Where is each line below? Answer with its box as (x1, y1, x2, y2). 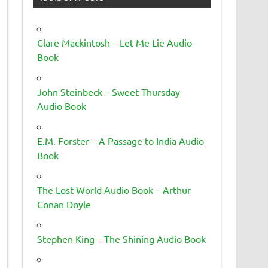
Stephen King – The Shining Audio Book (37, 232, 206, 245)
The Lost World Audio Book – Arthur (37, 183, 191, 196)
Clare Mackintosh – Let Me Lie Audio (37, 36, 193, 48)
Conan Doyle (37, 197, 92, 210)
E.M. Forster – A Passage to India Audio (37, 134, 205, 147)
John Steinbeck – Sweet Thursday (37, 85, 181, 98)
